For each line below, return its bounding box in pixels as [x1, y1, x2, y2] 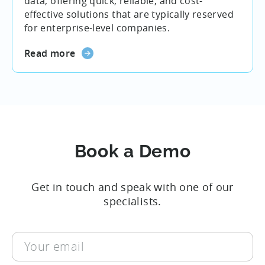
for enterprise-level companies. [24, 21, 170, 35]
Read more [24, 46, 76, 60]
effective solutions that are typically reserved [24, 8, 234, 21]
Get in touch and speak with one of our [31, 179, 234, 194]
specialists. [104, 193, 161, 208]
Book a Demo [74, 140, 191, 161]
